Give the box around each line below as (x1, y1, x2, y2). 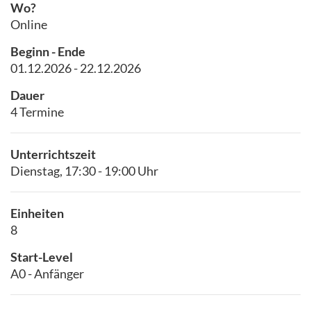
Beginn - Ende (10, 44, 85, 59)
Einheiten (10, 205, 64, 221)
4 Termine (10, 104, 64, 119)
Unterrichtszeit (10, 146, 96, 162)
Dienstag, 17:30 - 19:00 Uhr (10, 163, 158, 178)
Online (10, 17, 47, 32)
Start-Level (10, 249, 73, 264)
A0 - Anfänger (10, 266, 84, 281)
